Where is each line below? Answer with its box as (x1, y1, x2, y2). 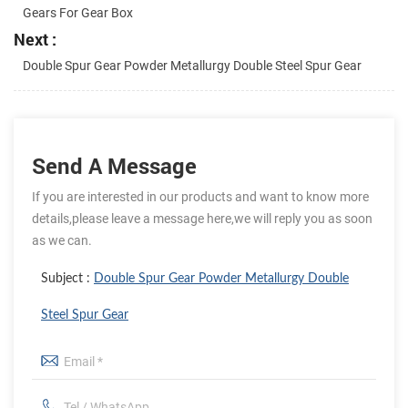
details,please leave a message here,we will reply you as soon (32, 211, 372, 227)
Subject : (41, 272, 94, 286)
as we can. (32, 233, 92, 249)
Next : (14, 28, 56, 51)
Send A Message (32, 151, 197, 181)
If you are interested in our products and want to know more (32, 189, 369, 205)
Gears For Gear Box (23, 5, 133, 21)
